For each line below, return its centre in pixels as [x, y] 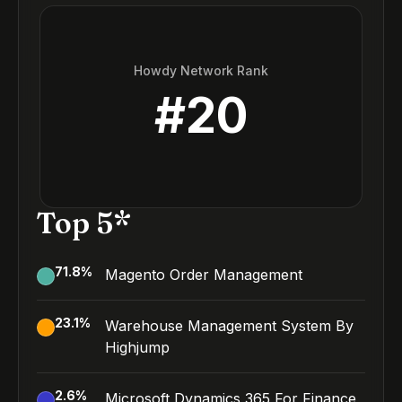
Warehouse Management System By [229, 326]
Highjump [137, 347]
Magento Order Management [204, 275]
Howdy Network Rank [201, 70]
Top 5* [84, 223]
